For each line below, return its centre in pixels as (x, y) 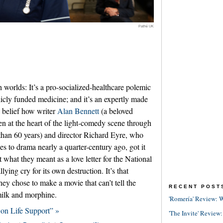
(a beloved (116, 111)
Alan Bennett (78, 111)
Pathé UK (146, 26)
